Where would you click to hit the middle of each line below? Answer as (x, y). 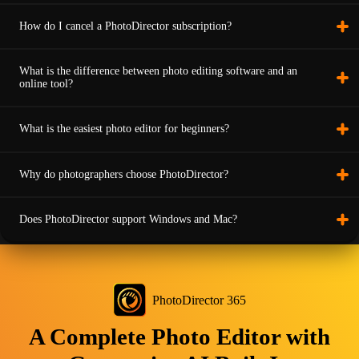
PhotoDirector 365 (200, 300)
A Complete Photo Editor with (179, 337)
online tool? (46, 84)
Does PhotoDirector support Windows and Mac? (128, 220)
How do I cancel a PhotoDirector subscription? (125, 26)
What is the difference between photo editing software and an (158, 71)
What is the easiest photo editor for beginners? (124, 129)
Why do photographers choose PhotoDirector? (124, 174)
